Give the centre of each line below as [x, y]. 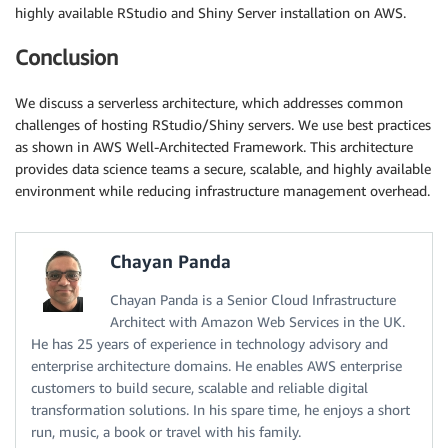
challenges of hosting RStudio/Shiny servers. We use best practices [223, 124]
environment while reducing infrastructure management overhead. [222, 190]
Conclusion [66, 58]
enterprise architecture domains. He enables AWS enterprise [216, 365]
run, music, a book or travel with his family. [166, 431]
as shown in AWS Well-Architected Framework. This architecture [214, 146]
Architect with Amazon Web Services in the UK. [257, 321]
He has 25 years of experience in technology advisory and [209, 343]
